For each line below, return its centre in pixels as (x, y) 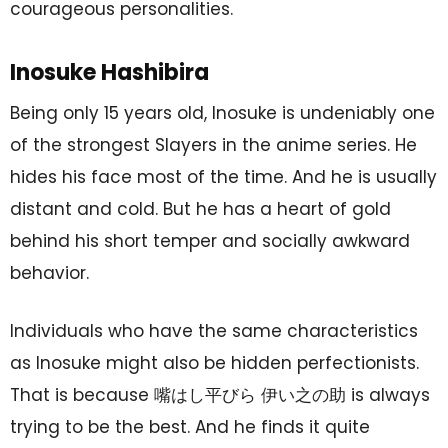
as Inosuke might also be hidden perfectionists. (214, 362)
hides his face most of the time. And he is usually (223, 176)
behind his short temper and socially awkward (210, 240)
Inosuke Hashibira (109, 72)
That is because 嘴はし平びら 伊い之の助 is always (220, 394)
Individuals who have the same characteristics (214, 330)
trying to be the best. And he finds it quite (190, 426)
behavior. (49, 272)
